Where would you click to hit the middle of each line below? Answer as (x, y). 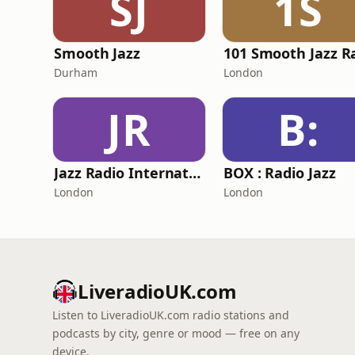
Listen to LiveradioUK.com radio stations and (171, 315)
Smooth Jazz (97, 53)
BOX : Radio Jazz (280, 173)
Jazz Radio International (195, 173)
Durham (76, 73)
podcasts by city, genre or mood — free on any (176, 333)
